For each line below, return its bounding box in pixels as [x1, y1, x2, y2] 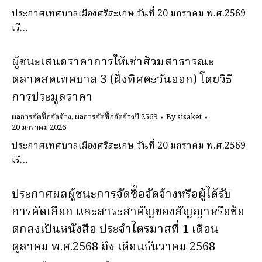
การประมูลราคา [12, 88, 92, 107]
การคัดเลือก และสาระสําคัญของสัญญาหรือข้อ [12, 203, 244, 222]
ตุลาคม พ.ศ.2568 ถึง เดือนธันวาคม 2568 [12, 238, 215, 257]
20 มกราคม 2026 [12, 122, 66, 134]
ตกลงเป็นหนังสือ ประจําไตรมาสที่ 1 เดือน [12, 220, 219, 239]
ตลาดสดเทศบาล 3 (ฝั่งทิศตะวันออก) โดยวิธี [12, 71, 232, 89]
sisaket [177, 111, 202, 123]
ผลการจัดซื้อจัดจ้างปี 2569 [75, 111, 157, 123]
